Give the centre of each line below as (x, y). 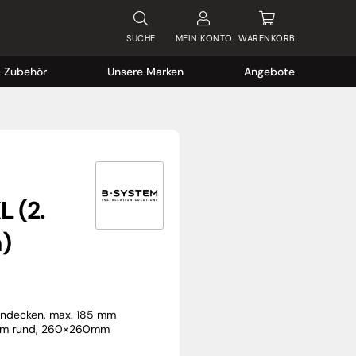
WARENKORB (267, 38)
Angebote (269, 72)
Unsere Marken (145, 72)
